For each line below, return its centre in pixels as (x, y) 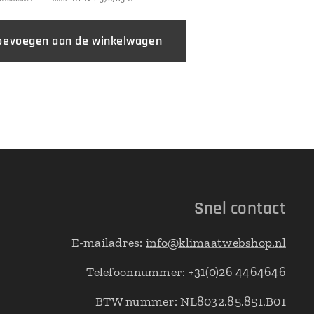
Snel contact (240, 209)
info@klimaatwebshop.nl (216, 243)
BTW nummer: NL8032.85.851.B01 (191, 301)
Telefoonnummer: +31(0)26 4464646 (186, 272)
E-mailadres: (109, 243)
